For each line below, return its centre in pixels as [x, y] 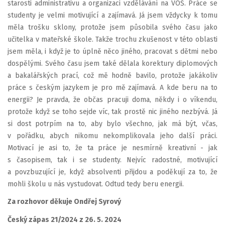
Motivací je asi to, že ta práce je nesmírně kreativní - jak [113, 148]
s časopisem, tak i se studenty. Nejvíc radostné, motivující [113, 160]
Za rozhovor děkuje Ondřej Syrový [64, 202]
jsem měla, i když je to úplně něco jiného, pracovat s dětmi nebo [113, 51]
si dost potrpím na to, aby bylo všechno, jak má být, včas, [113, 124]
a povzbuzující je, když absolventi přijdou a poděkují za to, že [113, 172]
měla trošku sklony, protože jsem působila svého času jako [113, 27]
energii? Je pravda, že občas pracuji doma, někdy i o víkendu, [113, 99]
